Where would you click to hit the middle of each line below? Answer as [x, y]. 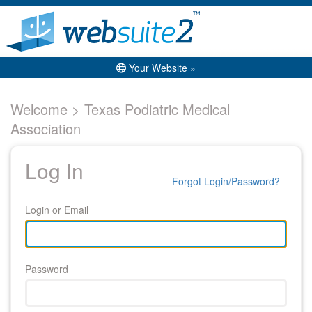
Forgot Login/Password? [226, 181]
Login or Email [57, 210]
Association [46, 128]
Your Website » [161, 68]
